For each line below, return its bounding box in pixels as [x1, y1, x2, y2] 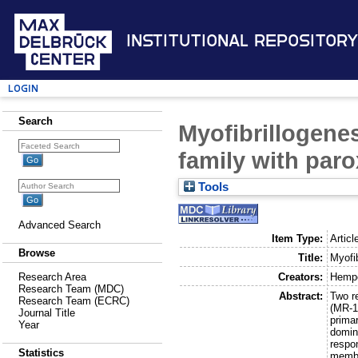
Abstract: [278, 289, 323, 302]
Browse [18, 247, 55, 259]
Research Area [18, 271, 86, 283]
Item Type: [271, 232, 323, 245]
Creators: [277, 270, 323, 283]
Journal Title [18, 307, 75, 319]
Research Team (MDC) [18, 283, 124, 295]
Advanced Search [18, 219, 101, 231]
